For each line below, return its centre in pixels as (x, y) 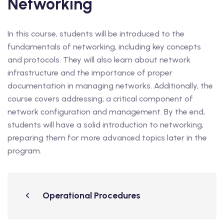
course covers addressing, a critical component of (100, 99)
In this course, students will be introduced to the (96, 34)
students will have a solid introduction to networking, (105, 125)
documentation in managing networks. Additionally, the (110, 86)
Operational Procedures (91, 195)
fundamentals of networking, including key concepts (104, 47)
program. (24, 151)
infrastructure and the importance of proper (90, 73)
